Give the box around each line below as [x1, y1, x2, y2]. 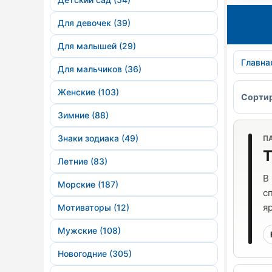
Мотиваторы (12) [58, 202, 129, 212]
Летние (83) [58, 156, 107, 166]
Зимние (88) [58, 110, 109, 120]
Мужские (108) [58, 225, 121, 236]
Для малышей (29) [58, 41, 136, 51]
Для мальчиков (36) [58, 64, 141, 74]
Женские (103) [58, 87, 119, 97]
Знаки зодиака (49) [58, 133, 138, 143]
